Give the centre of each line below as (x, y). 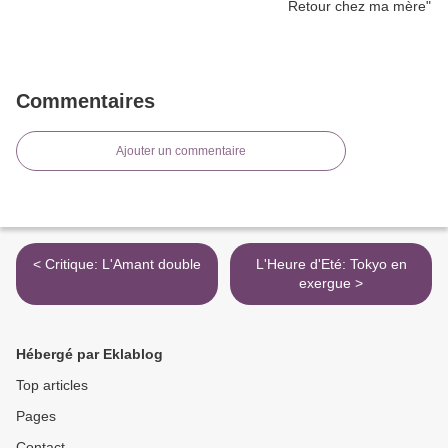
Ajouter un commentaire (181, 151)
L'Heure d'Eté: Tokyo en (331, 264)
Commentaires (85, 101)
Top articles (52, 385)
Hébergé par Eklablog (89, 354)
